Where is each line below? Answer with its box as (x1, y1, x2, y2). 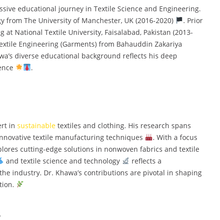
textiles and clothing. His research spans (55, 120, 191, 130)
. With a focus (152, 132, 197, 142)
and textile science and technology (3, 156, 122, 165)
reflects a (129, 156, 162, 165)
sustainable (17, 120, 55, 130)
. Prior (183, 15, 203, 25)
